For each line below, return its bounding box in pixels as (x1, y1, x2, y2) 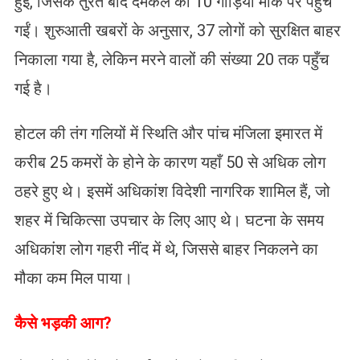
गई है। (14, 78, 52, 98)
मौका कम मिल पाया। (14, 268, 133, 288)
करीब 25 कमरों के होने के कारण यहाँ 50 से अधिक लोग (14, 152, 325, 172)
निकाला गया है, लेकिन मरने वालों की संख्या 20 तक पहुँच (14, 49, 329, 69)
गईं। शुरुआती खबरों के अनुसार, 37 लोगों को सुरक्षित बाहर (14, 20, 341, 40)
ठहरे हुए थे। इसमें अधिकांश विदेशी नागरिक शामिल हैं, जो (14, 181, 330, 201)
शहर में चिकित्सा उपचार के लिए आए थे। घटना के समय (14, 210, 324, 230)
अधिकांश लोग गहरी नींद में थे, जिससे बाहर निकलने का (14, 239, 318, 259)
